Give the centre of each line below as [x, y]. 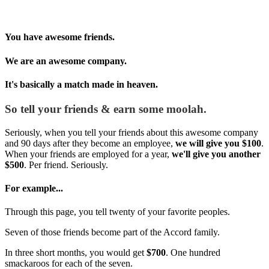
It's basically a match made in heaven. [81, 84]
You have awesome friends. [60, 37]
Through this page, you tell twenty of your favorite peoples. [117, 212]
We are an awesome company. [66, 61]
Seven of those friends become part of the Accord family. [112, 232]
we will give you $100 [218, 143]
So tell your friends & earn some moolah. [106, 109]
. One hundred [193, 253]
